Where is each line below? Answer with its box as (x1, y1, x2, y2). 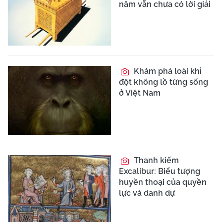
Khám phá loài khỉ (132, 66, 202, 76)
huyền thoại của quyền (119, 177, 207, 187)
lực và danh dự (119, 188, 175, 198)
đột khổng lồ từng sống (119, 77, 208, 87)
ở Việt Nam (119, 88, 161, 98)
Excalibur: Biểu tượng (119, 166, 200, 176)
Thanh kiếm (132, 155, 179, 165)
